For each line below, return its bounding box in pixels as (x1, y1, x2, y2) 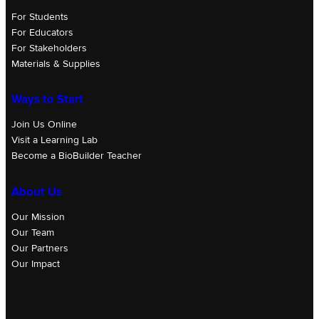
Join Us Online (11, 118, 77, 131)
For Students (11, 10, 68, 23)
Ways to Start (11, 93, 83, 108)
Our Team (11, 226, 54, 239)
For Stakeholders (11, 41, 87, 54)
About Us (11, 185, 62, 200)
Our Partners (11, 242, 68, 255)
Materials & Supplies (11, 57, 100, 70)
